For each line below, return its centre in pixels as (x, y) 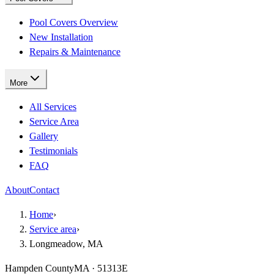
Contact (44, 190)
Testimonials (54, 151)
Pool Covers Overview (74, 22)
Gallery (44, 136)
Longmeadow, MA (66, 244)
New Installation (61, 37)
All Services (53, 107)
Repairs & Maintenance (75, 52)
